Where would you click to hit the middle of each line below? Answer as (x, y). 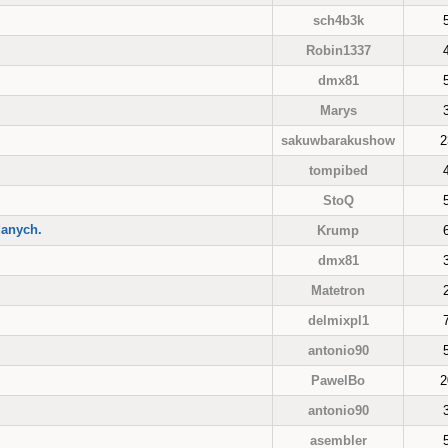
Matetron (338, 290)
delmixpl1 (338, 320)
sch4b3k (338, 20)
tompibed (338, 170)
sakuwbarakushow (338, 140)
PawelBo (338, 380)
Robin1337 (338, 50)
